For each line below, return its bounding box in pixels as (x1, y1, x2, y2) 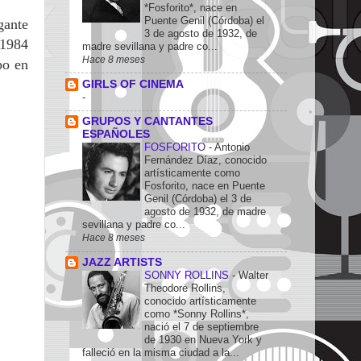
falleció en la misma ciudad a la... (82, 346, 239, 359)
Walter (239, 269, 268, 282)
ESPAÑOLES (82, 128, 150, 141)
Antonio (214, 141, 250, 154)
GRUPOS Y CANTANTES (82, 115, 213, 128)
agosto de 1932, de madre (144, 205, 266, 218)
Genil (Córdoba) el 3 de (144, 193, 251, 205)
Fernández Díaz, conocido (144, 154, 267, 167)
